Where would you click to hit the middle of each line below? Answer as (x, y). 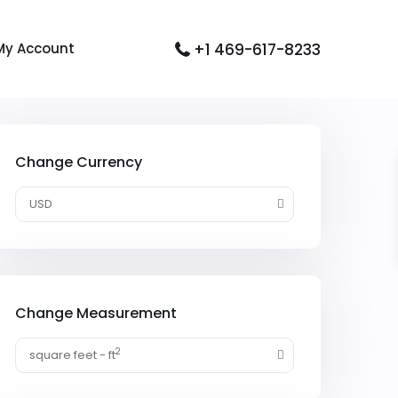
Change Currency (79, 162)
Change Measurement (96, 313)
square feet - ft (72, 355)
